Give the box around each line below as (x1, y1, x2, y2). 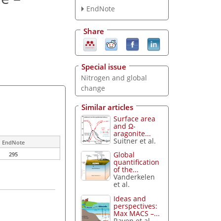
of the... (113, 165, 139, 175)
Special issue (81, 62, 126, 72)
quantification (113, 157, 160, 167)
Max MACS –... (113, 209, 160, 219)
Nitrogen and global (80, 73, 147, 83)
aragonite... (113, 128, 151, 138)
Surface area (113, 113, 156, 123)
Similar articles (81, 102, 133, 112)
